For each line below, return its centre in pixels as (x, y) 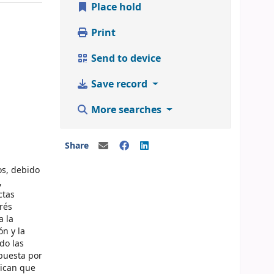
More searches (126, 110)
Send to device (125, 59)
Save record (119, 85)
